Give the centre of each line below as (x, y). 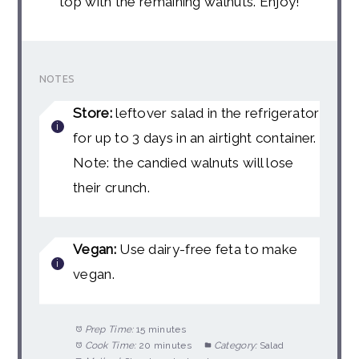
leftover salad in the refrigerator (216, 113)
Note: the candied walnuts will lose (184, 162)
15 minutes (161, 329)
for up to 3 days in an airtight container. (195, 137)
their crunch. (112, 187)
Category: (235, 345)
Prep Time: (109, 329)
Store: (93, 113)
